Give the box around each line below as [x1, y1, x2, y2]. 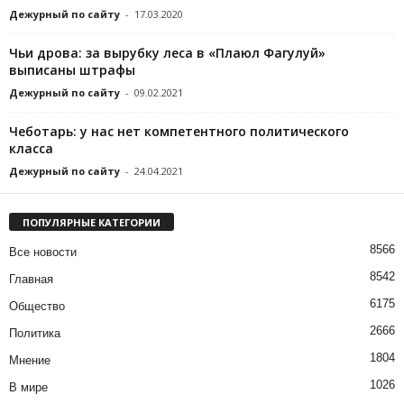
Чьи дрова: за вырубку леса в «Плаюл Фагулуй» [9, 44, 326, 62]
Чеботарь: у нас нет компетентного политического [9, 123, 349, 141]
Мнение [9, 353, 50, 368]
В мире [9, 381, 48, 395]
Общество [9, 299, 65, 314]
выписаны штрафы [9, 61, 135, 79]
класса [9, 140, 53, 158]
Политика [9, 326, 60, 341]
